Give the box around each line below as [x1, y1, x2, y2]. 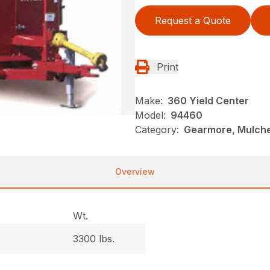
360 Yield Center [168, 95, 249, 107]
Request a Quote [155, 14, 231, 27]
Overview [115, 166, 155, 177]
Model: [135, 109, 166, 121]
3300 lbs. [73, 233, 115, 245]
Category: [135, 124, 179, 136]
